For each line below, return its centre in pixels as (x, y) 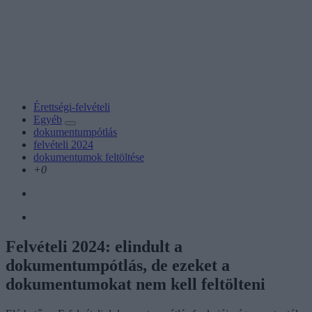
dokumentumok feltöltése (89, 157)
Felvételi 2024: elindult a (94, 246)
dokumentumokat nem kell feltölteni (135, 284)
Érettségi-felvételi (72, 107)
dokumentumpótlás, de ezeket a (118, 265)
